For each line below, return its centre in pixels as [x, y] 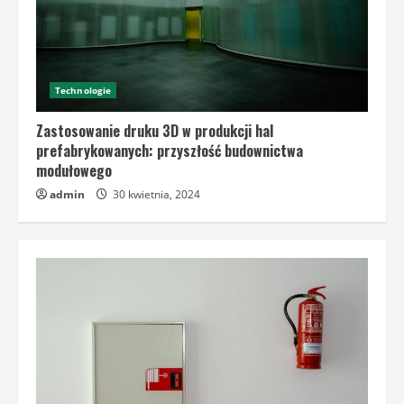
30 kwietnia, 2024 [155, 195]
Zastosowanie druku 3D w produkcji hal [155, 131]
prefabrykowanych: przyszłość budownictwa [170, 151]
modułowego [74, 171]
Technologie [83, 91]
